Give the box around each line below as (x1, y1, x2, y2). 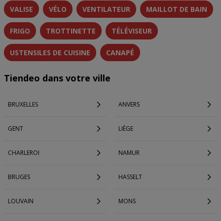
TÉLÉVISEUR (111, 26, 152, 36)
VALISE (10, 4, 33, 14)
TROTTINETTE (46, 26, 96, 36)
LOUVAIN (8, 197, 34, 205)
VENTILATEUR (82, 4, 130, 14)
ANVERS (118, 100, 140, 109)
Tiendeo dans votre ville (4, 72, 110, 84)
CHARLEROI (8, 148, 39, 157)
